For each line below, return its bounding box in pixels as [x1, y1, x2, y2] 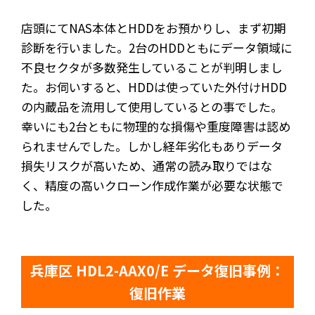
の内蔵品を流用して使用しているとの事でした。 [21, 97, 283, 115]
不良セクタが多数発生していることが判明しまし [21, 58, 283, 76]
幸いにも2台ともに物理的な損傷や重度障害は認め [21, 117, 290, 135]
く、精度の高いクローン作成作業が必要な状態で [21, 176, 283, 194]
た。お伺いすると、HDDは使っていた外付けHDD [21, 77, 287, 96]
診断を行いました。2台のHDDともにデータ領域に [21, 38, 292, 56]
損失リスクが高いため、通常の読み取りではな [21, 156, 272, 174]
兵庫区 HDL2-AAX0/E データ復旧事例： [30, 259, 285, 281]
